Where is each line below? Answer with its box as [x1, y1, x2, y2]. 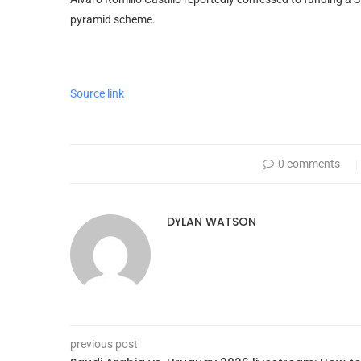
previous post [70, 337, 138, 351]
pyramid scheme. [70, 12, 156, 26]
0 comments [278, 156, 341, 170]
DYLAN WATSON [167, 213, 256, 230]
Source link [70, 86, 124, 100]
